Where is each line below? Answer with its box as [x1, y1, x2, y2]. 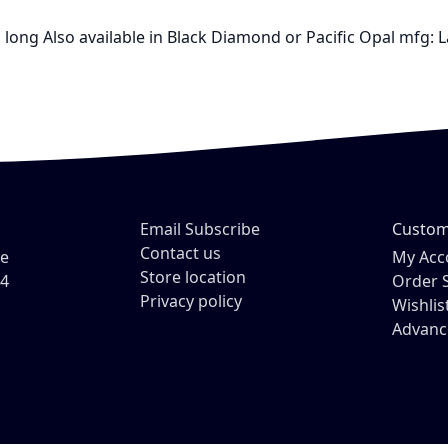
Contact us [140, 242, 221, 265]
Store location [140, 266, 246, 289]
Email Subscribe [140, 218, 260, 241]
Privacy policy [140, 290, 242, 313]
